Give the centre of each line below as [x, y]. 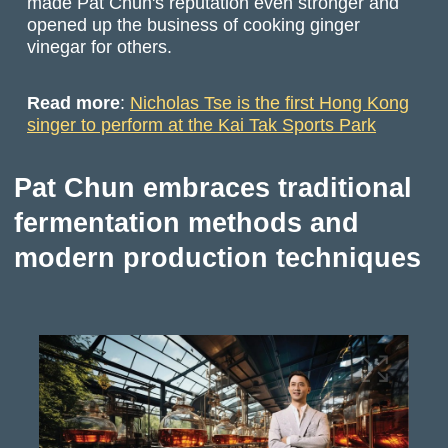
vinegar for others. [100, 46]
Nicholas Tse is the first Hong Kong [270, 103]
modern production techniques [217, 257]
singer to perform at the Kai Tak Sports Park [202, 125]
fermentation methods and [186, 222]
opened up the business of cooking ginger [194, 24]
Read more [74, 103]
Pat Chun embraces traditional [212, 187]
